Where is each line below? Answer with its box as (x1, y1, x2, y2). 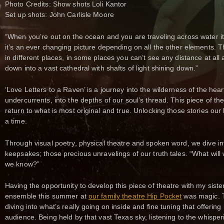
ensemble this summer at (5, 191, 88, 200)
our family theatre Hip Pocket (88, 191, 182, 200)
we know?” (5, 159, 40, 168)
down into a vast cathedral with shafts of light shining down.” (5, 63, 198, 72)
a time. (5, 117, 27, 125)
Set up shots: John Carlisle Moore (5, 10, 114, 19)
